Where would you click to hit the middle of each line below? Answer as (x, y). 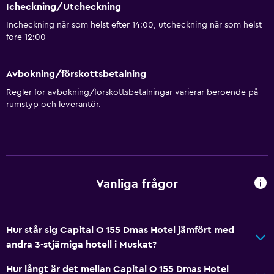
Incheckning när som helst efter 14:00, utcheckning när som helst (134, 25)
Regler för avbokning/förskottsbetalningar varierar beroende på (132, 92)
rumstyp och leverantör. (54, 104)
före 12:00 (26, 38)
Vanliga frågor (137, 184)
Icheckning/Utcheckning (64, 7)
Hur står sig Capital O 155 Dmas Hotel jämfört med (120, 230)
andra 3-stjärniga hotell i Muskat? (81, 244)
